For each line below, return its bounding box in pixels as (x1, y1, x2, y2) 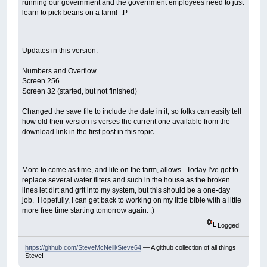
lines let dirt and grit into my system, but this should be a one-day (22, 186, 231, 195)
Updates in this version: (22, 46, 98, 55)
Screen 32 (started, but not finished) (22, 87, 138, 96)
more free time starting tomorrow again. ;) (22, 206, 155, 215)
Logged (215, 221, 239, 229)
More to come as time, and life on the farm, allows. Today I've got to (22, 166, 239, 175)
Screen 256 (22, 77, 60, 86)
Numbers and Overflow (22, 67, 97, 76)
